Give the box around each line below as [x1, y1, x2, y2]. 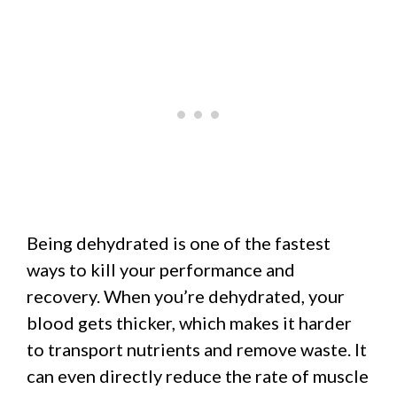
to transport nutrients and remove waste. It [27, 338, 367, 360]
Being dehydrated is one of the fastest [27, 231, 331, 253]
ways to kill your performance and [27, 258, 295, 280]
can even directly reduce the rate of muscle [27, 364, 369, 386]
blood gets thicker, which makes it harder [27, 311, 352, 333]
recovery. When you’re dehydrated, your [27, 284, 345, 307]
